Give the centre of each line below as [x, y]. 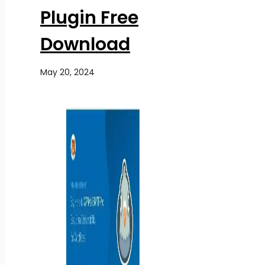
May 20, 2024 [67, 72]
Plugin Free [89, 17]
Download [85, 44]
